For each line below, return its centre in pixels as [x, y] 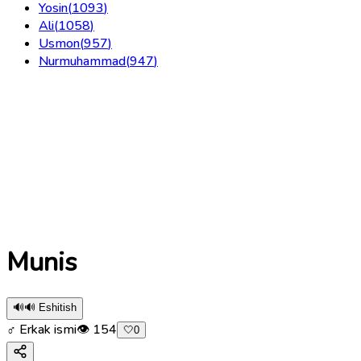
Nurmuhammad [82, 61]
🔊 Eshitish [50, 307]
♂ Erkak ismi [41, 329]
